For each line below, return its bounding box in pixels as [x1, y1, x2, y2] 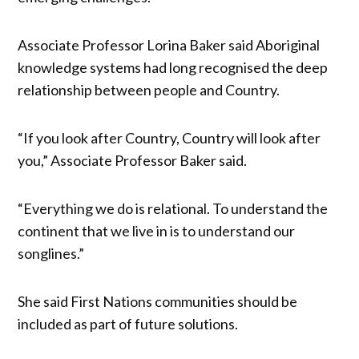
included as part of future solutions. [18, 314, 239, 333]
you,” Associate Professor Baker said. [18, 151, 248, 169]
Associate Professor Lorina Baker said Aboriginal [18, 35, 321, 54]
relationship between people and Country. [18, 80, 280, 99]
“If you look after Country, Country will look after [18, 128, 321, 147]
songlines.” [18, 244, 85, 262]
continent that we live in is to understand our [18, 221, 296, 240]
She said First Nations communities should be [18, 292, 298, 310]
